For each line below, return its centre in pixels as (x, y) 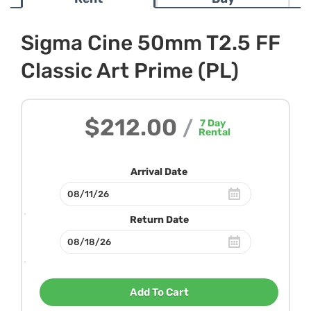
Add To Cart (159, 292)
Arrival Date (159, 172)
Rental (214, 132)
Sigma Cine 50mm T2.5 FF (151, 43)
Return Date (159, 220)
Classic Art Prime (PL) (130, 71)
